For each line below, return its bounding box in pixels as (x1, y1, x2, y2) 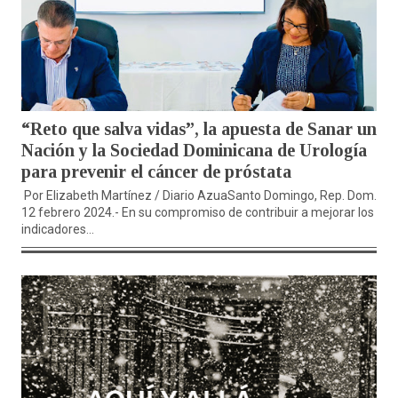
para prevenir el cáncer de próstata (21, 162, 291, 182)
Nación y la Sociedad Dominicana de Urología (21, 140, 367, 161)
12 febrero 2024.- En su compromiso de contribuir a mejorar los (21, 205, 374, 220)
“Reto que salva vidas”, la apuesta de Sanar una (21, 119, 386, 139)
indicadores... (21, 222, 94, 237)
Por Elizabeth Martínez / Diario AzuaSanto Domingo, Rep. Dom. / (21, 188, 385, 203)
